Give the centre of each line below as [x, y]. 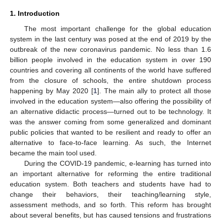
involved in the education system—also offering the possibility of [110, 101]
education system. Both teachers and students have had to [110, 184]
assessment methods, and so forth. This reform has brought [110, 204]
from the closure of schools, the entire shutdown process [110, 80]
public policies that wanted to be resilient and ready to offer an [110, 132]
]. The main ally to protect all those [154, 91]
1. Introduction [35, 13]
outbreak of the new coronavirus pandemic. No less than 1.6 [110, 49]
